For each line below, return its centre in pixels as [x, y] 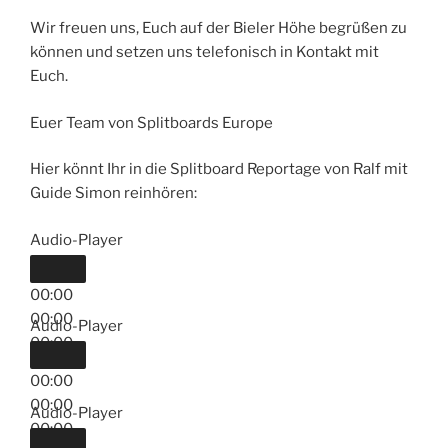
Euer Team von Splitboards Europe [151, 122]
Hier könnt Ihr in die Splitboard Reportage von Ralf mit [219, 169]
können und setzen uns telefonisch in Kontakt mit [204, 52]
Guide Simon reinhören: [113, 193]
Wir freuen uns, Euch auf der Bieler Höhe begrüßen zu [218, 28]
